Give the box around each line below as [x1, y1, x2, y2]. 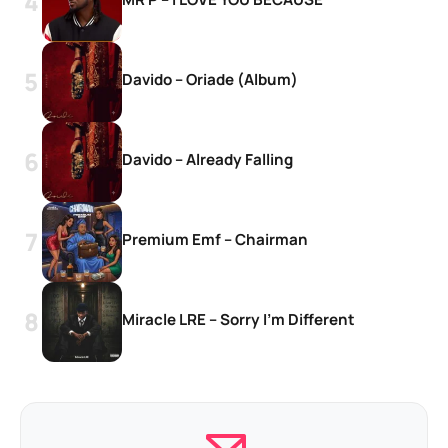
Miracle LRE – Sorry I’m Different [122, 308, 355, 330]
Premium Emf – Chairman [122, 228, 308, 250]
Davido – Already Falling [122, 148, 293, 170]
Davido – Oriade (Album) [122, 68, 298, 90]
